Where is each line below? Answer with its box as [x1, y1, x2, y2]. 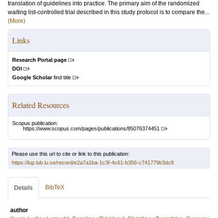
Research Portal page [12, 57, 67, 63]
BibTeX [45, 184, 64, 191]
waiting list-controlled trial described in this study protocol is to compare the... [8, 9, 209, 16]
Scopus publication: [12, 120, 58, 126]
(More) [8, 18, 25, 24]
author [10, 207, 28, 214]
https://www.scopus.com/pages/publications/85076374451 [23, 126, 160, 132]
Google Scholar [12, 74, 52, 80]
